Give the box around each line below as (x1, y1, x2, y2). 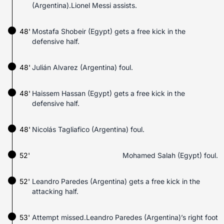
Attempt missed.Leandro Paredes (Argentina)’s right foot (32, 213, 218, 221)
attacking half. (32, 187, 78, 195)
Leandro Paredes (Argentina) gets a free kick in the (32, 177, 200, 185)
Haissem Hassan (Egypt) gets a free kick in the (32, 89, 185, 97)
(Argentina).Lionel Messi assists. (32, 1, 137, 9)
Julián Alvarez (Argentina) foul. (32, 63, 133, 71)
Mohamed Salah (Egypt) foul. (122, 151, 218, 159)
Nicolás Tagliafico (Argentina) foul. (32, 125, 144, 133)
